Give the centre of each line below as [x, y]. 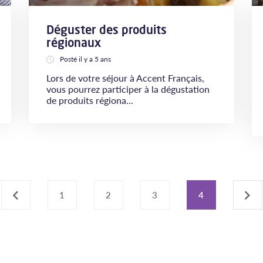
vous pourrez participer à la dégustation [128, 89]
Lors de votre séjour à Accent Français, [125, 78]
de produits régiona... [90, 100]
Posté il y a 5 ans [85, 59]
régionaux [74, 43]
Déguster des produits [107, 30]
